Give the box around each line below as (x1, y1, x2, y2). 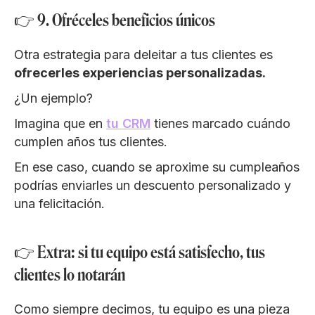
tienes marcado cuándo (150, 115, 290, 131)
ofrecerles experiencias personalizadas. (14, 65, 266, 80)
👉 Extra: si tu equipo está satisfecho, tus (14, 241, 265, 262)
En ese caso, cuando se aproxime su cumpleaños (14, 159, 300, 174)
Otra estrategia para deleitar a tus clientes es (14, 46, 273, 62)
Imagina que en (14, 115, 106, 131)
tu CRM (106, 115, 150, 131)
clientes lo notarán (14, 264, 125, 285)
